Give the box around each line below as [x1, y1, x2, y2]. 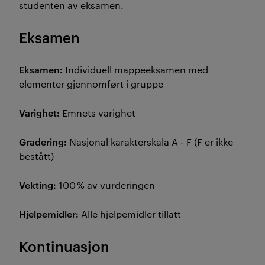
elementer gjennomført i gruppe [19, 77, 163, 90]
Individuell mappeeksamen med [63, 63, 208, 76]
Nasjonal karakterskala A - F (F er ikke [69, 135, 233, 148]
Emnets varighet [60, 106, 135, 119]
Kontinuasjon [19, 237, 109, 256]
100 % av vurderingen [56, 179, 155, 191]
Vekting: [19, 178, 56, 191]
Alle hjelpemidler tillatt [79, 208, 181, 220]
